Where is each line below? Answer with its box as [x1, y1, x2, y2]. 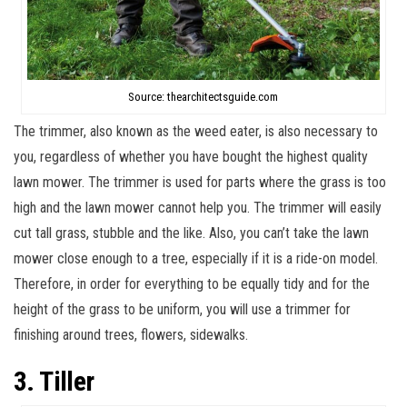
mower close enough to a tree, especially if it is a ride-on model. [14, 250, 378, 268]
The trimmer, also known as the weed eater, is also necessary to [14, 123, 378, 141]
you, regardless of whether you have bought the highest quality [14, 148, 368, 166]
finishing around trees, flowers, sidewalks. [14, 326, 248, 344]
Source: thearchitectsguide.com [128, 90, 279, 104]
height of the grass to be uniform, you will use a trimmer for [14, 301, 351, 319]
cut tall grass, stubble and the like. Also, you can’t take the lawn [14, 224, 369, 243]
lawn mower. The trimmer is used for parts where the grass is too [14, 174, 386, 192]
